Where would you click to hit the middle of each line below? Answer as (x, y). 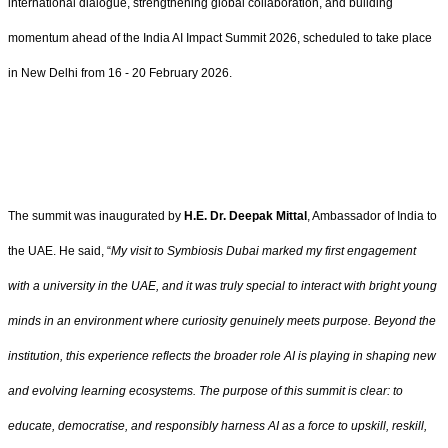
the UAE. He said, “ (59, 251)
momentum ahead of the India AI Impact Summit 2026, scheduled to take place (220, 37)
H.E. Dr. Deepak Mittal (245, 216)
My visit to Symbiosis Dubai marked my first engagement (263, 251)
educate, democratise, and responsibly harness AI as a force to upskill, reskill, (217, 426)
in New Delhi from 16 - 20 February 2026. (120, 72)
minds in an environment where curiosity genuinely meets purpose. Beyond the (222, 321)
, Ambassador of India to (372, 216)
